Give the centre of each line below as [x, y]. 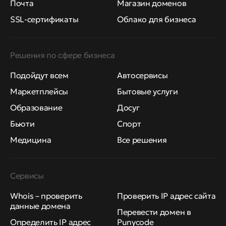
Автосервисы [143, 75]
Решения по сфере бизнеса [63, 55]
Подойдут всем [39, 75]
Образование [36, 107]
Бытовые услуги [148, 91]
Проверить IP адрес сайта [166, 195]
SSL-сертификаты [44, 19]
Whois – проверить [46, 195]
